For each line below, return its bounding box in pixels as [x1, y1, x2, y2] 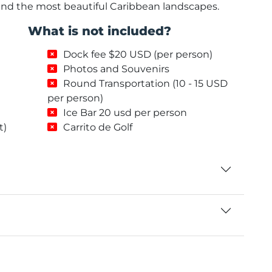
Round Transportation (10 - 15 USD [63, 77, 228, 89]
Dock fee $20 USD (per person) [63, 48, 212, 60]
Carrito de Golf [63, 121, 132, 133]
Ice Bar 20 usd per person [63, 106, 187, 118]
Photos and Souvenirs [63, 63, 169, 75]
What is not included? [28, 23, 171, 38]
